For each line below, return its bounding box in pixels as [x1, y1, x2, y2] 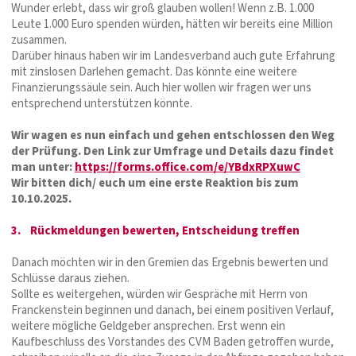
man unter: [11, 158, 75, 176]
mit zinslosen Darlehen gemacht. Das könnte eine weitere [11, 63, 297, 80]
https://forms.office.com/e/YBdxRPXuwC [75, 158, 300, 176]
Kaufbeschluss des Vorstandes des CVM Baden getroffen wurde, [11, 333, 334, 350]
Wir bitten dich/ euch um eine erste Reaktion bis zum [11, 174, 299, 192]
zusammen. [11, 31, 67, 48]
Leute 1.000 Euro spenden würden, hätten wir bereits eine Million [11, 15, 333, 33]
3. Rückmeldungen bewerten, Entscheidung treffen [11, 222, 300, 239]
